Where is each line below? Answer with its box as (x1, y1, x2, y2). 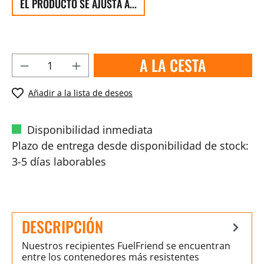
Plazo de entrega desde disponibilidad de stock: (12, 138, 249, 153)
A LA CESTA (139, 54, 206, 77)
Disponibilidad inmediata (24, 122, 153, 137)
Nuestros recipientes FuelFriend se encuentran (22, 239, 230, 252)
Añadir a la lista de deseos (28, 87, 133, 98)
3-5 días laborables (12, 154, 106, 169)
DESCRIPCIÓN (22, 214, 103, 238)
